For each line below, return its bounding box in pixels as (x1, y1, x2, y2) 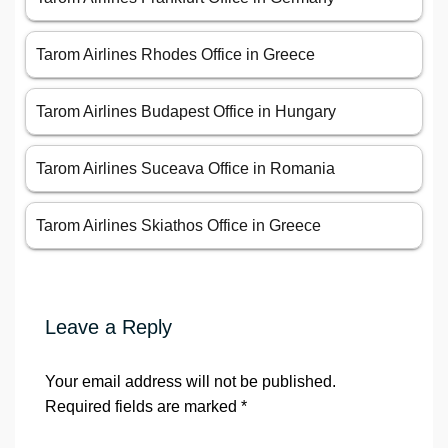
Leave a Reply (45, 316, 172, 339)
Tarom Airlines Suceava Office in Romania (36, 160, 335, 178)
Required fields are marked (45, 398, 241, 416)
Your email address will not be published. (45, 373, 336, 391)
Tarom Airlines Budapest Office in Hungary (36, 103, 336, 121)
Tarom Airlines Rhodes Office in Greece (36, 46, 315, 64)
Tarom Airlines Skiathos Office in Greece (36, 217, 321, 235)
